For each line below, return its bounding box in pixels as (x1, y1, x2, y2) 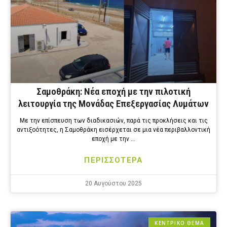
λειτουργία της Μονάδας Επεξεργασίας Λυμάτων (18, 98, 209, 110)
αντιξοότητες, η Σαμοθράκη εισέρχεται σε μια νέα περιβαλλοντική (17, 126, 210, 134)
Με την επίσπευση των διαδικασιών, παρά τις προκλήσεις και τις (19, 117, 208, 125)
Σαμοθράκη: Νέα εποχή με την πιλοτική (36, 86, 191, 98)
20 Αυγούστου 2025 (85, 180, 142, 187)
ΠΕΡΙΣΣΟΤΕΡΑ (84, 156, 143, 165)
